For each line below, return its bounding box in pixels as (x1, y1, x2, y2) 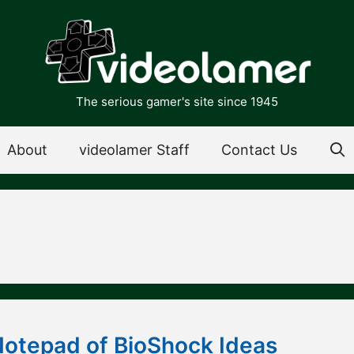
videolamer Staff (78, 141, 190, 159)
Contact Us (220, 141, 297, 159)
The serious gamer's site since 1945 (76, 94, 278, 110)
